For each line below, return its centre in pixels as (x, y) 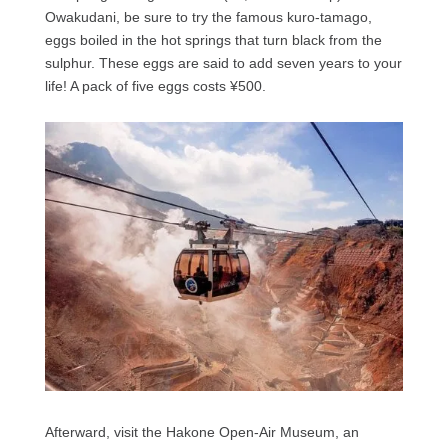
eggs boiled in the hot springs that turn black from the (213, 40)
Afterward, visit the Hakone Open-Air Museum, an (201, 432)
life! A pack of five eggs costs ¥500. (155, 86)
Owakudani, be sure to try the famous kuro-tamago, (208, 17)
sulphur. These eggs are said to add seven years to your (223, 63)
